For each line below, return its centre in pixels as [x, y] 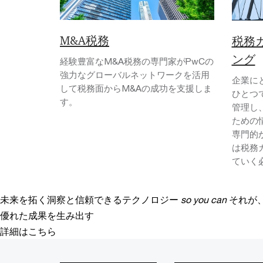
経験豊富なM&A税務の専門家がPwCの [137, 61]
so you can [204, 199]
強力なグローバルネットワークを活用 [135, 75]
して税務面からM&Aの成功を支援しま [136, 88]
